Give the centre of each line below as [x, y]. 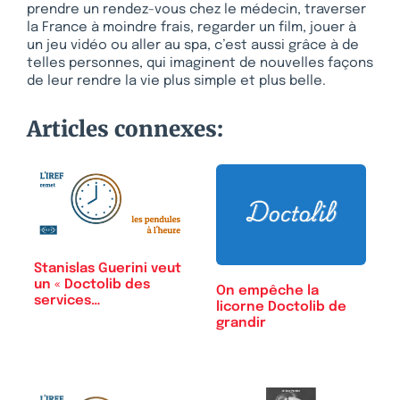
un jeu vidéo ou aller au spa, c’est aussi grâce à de [193, 45]
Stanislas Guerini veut [108, 269]
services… [67, 301]
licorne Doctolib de [281, 307]
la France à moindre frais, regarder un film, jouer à [192, 27]
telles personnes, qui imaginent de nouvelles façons [200, 63]
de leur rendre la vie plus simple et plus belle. [176, 81]
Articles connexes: [125, 129]
